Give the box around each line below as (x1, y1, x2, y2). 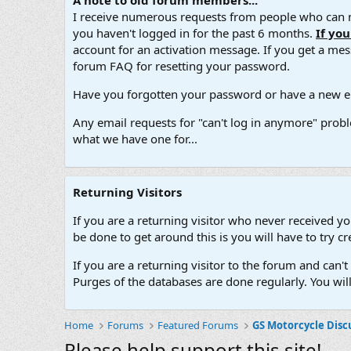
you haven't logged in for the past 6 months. (73, 25, 316, 42)
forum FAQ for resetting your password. (73, 58, 290, 74)
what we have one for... (73, 131, 197, 147)
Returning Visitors (73, 184, 182, 201)
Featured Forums (157, 318, 239, 333)
